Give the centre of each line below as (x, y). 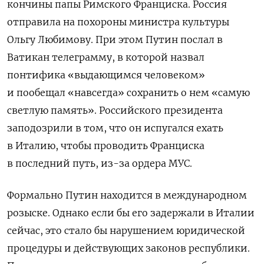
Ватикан (29, 57)
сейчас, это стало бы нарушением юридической (126, 231)
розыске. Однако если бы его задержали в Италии (131, 213)
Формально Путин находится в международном (127, 195)
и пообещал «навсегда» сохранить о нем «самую (128, 93)
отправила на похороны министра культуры (118, 22)
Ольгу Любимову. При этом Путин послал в (115, 40)
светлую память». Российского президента (115, 110)
